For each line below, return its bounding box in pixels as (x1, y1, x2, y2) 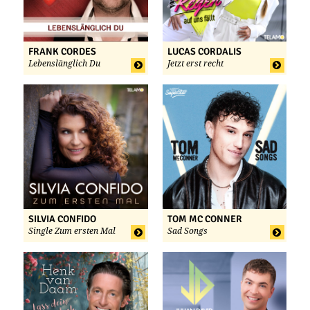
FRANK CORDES (28, 46, 96, 58)
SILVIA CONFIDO (28, 212, 96, 225)
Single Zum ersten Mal (28, 226, 116, 236)
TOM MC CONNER (167, 212, 242, 225)
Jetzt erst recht (167, 59, 224, 69)
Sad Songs (167, 226, 208, 236)
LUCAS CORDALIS (167, 46, 241, 58)
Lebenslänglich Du (28, 59, 100, 69)
